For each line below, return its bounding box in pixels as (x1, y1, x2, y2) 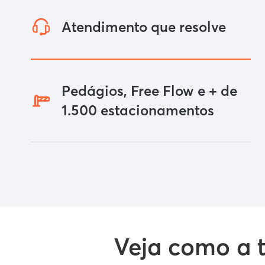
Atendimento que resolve (62, 18, 226, 35)
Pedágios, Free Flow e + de (62, 82, 237, 100)
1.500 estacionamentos (62, 102, 214, 119)
